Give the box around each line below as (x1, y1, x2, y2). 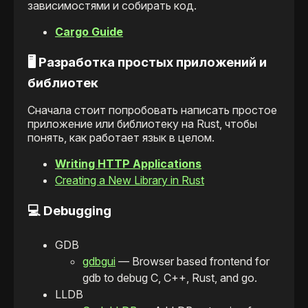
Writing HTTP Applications (55, 157, 201, 171)
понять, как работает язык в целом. (27, 131, 214, 145)
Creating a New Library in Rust (55, 173, 204, 188)
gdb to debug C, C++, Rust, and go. (82, 270, 257, 285)
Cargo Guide (55, 24, 123, 38)
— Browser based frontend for (115, 254, 269, 268)
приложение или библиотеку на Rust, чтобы (27, 117, 257, 131)
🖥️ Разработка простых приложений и (27, 54, 267, 70)
